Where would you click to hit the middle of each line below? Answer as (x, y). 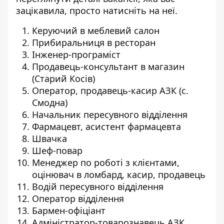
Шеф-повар (57, 150)
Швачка (49, 138)
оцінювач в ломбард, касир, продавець (119, 174)
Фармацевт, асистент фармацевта (106, 126)
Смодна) (50, 102)
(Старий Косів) (63, 78)
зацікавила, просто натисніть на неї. (97, 10)
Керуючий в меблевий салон (96, 30)
